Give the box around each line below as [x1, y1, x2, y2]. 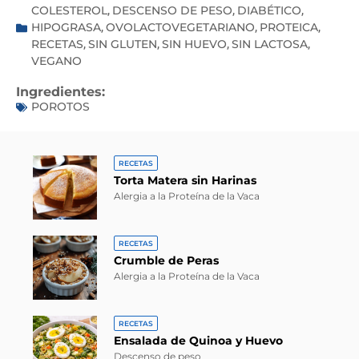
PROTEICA [260, 20, 318, 35]
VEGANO [31, 54, 82, 69]
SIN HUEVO [162, 37, 227, 52]
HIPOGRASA [31, 20, 101, 35]
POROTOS [31, 99, 90, 115]
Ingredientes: [16, 84, 105, 100]
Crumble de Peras [114, 253, 220, 268]
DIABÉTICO [237, 3, 301, 18]
